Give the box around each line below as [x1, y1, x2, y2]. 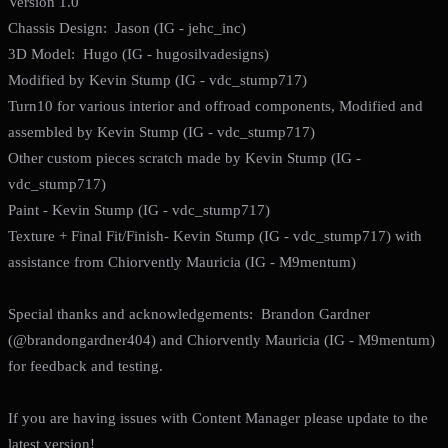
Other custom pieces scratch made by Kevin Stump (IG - [8, 149, 361, 167]
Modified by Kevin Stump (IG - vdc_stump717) [8, 71, 307, 89]
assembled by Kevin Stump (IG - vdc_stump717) [8, 123, 315, 141]
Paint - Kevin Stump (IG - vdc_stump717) [8, 201, 270, 219]
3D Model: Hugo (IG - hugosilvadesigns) [8, 45, 269, 63]
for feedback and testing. [8, 357, 163, 375]
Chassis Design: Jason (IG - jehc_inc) [8, 19, 246, 37]
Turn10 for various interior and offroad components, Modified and [8, 97, 423, 115]
